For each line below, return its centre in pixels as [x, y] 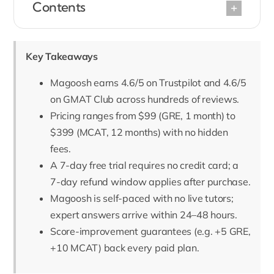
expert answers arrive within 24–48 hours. [144, 215]
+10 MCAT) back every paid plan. [125, 248]
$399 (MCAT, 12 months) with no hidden [139, 132]
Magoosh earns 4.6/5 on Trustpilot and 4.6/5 [148, 83]
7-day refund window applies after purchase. [150, 182]
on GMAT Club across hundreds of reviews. [145, 99]
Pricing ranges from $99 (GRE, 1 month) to [143, 116]
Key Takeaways [62, 57]
